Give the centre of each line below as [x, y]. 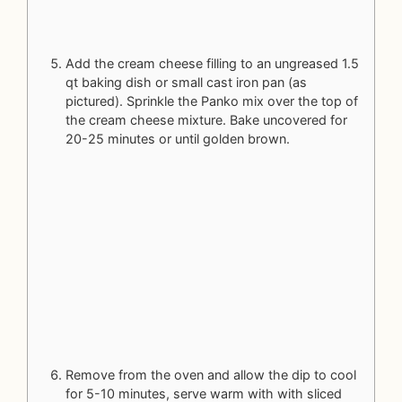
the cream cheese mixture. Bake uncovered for [206, 119]
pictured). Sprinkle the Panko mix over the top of [212, 100]
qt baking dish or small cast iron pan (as [186, 82]
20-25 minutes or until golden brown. [179, 138]
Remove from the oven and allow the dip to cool [211, 375]
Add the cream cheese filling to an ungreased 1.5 [212, 63]
